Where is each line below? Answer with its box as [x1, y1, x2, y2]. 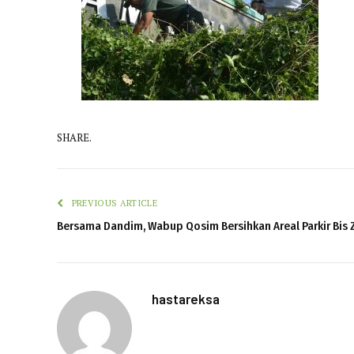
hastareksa [152, 290, 220, 307]
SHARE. [57, 130, 92, 145]
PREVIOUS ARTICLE [69, 197, 157, 209]
